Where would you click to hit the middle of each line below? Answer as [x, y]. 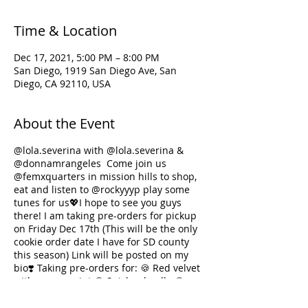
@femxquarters [49, 176]
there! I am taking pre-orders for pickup [105, 216]
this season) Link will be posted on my [101, 255]
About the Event [64, 123]
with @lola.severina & [132, 150]
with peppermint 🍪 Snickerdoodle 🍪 [99, 281]
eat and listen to [53, 189]
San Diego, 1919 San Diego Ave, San [95, 70]
